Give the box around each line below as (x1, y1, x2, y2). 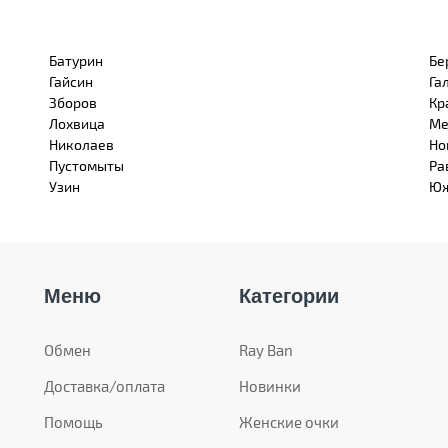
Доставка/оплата (44, 376, 165, 395)
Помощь (44, 412, 103, 431)
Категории (239, 284, 339, 307)
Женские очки (239, 412, 339, 431)
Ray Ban (239, 340, 293, 359)
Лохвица (49, 114, 105, 132)
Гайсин (49, 72, 93, 90)
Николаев (49, 135, 114, 153)
